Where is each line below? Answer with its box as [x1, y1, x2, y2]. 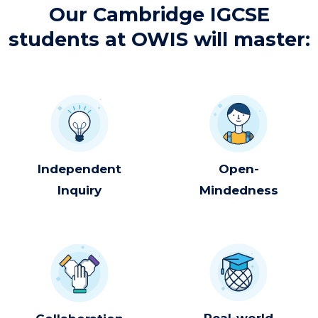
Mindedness [199, 183, 278, 198]
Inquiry [57, 182, 102, 197]
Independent [38, 161, 121, 176]
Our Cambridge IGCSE [48, 2, 270, 26]
